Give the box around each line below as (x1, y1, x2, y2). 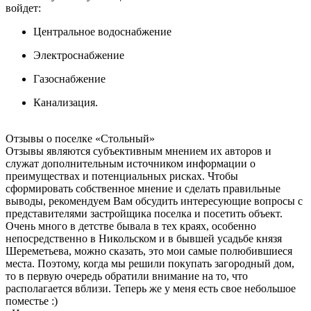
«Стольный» (95, 132, 155, 144)
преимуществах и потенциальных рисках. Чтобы (6, 169, 238, 182)
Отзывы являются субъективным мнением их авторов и (6, 144, 271, 157)
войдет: (6, 1, 41, 14)
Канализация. (33, 96, 98, 108)
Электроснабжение (33, 49, 124, 61)
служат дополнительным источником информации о (6, 157, 255, 169)
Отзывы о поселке (6, 132, 95, 144)
